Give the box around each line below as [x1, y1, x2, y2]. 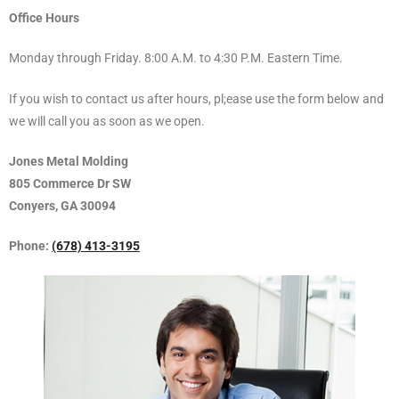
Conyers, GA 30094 [9, 198, 116, 214]
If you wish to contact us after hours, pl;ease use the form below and [9, 91, 384, 107]
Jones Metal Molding [9, 153, 128, 169]
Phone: [9, 238, 52, 254]
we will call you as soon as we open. [9, 113, 205, 129]
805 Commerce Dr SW [9, 175, 131, 191]
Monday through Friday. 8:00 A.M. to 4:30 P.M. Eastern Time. [9, 51, 343, 67]
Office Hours [9, 11, 79, 27]
